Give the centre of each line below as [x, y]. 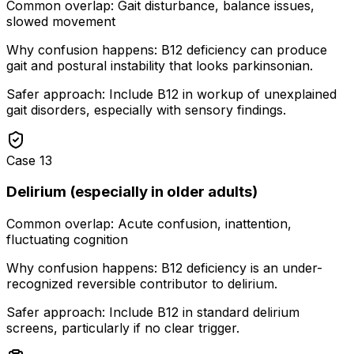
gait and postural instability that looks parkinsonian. [160, 65]
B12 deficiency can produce [244, 49]
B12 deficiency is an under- [242, 268]
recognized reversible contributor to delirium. [142, 284]
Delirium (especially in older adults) [132, 192]
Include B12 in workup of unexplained [223, 94]
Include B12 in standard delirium [204, 313]
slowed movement [61, 21]
